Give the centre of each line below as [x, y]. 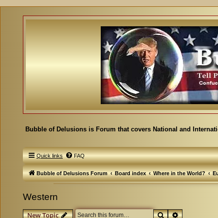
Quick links [50, 156]
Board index [130, 173]
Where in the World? [179, 173]
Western [40, 197]
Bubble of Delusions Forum [72, 173]
